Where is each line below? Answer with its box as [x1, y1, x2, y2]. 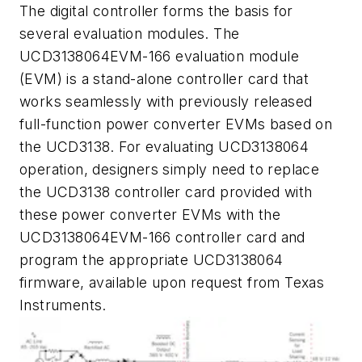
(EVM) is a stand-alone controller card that [19, 69, 309, 87]
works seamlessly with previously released [19, 92, 313, 110]
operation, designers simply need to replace [19, 160, 320, 178]
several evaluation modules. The [19, 24, 240, 42]
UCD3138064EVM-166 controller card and [19, 228, 305, 246]
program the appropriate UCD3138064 [19, 250, 284, 268]
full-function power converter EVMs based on [19, 115, 333, 133]
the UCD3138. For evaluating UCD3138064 [19, 137, 309, 155]
